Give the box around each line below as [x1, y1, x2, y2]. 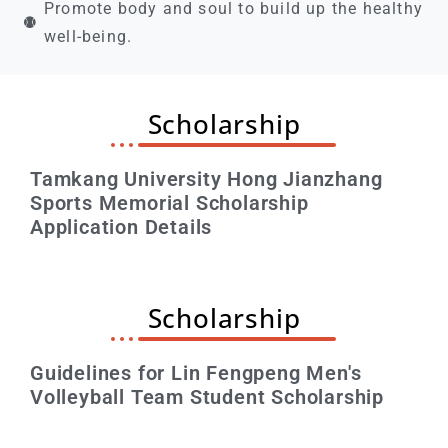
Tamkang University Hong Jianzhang [30, 167, 383, 192]
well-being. [44, 27, 133, 47]
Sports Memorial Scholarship [30, 191, 309, 216]
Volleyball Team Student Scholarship [30, 384, 384, 409]
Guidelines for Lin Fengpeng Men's [30, 360, 362, 385]
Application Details [30, 215, 213, 240]
